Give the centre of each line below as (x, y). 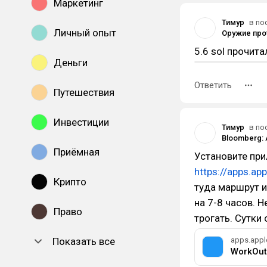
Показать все (84, 241)
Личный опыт (85, 33)
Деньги (71, 63)
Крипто (70, 182)
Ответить (213, 85)
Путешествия (84, 92)
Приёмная (77, 152)
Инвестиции (81, 122)
